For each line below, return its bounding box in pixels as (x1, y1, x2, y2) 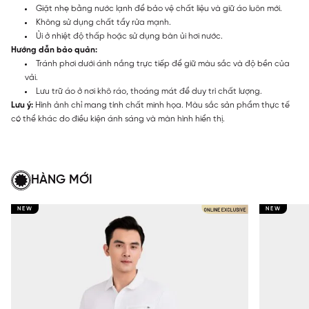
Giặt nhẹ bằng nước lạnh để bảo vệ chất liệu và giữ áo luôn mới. (36, 3, 282, 13)
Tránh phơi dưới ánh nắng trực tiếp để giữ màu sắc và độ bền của (36, 59, 290, 68)
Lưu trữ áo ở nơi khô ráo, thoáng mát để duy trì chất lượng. (36, 86, 262, 96)
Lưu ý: (11, 100, 33, 110)
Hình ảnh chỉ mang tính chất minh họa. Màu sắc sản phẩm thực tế (33, 100, 290, 110)
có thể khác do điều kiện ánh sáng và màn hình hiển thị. (11, 114, 225, 123)
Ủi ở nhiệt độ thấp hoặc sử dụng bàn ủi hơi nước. (36, 31, 223, 41)
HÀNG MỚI (31, 173, 92, 187)
